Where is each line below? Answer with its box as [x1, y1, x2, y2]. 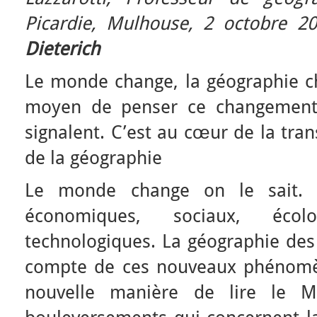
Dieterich [25, 38, 100, 59]
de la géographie [25, 146, 162, 168]
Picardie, [25, 12, 107, 34]
